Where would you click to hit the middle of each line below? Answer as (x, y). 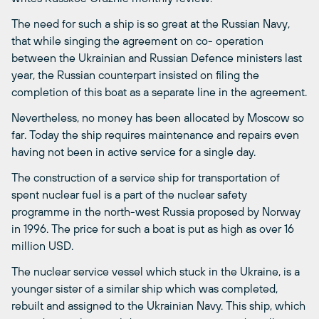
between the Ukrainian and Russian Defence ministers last (157, 58)
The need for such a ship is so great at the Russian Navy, (151, 23)
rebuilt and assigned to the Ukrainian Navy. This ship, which (158, 305)
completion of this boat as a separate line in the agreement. (159, 92)
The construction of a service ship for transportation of (146, 177)
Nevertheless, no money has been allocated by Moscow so (158, 117)
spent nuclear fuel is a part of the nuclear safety (129, 194)
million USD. (42, 246)
